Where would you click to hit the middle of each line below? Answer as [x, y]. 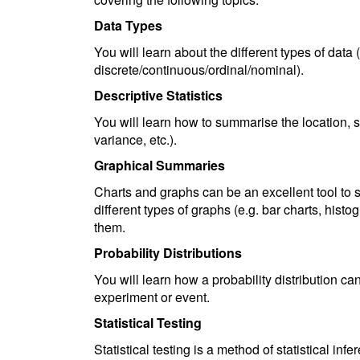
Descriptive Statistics [158, 95]
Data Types [128, 25]
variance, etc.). [135, 139]
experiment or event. [152, 297]
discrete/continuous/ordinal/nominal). [199, 69]
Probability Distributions [168, 253]
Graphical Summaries [160, 165]
